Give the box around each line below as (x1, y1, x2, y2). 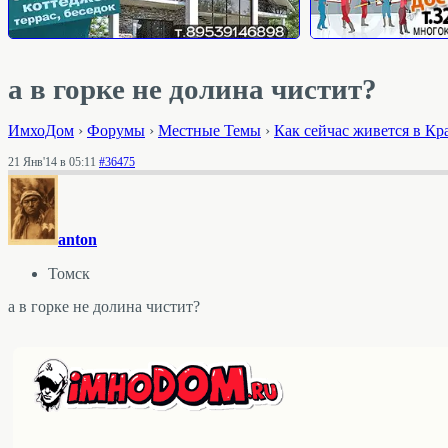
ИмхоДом (8, 121, 74, 139)
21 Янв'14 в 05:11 (8, 155, 96, 169)
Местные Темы (158, 121, 261, 139)
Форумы (87, 121, 145, 139)
